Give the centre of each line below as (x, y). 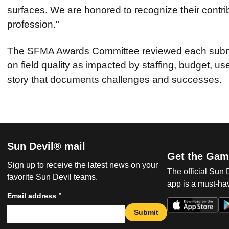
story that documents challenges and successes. (114, 79)
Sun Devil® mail (46, 146)
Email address (32, 196)
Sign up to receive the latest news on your (83, 165)
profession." (33, 24)
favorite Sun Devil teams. (52, 177)
